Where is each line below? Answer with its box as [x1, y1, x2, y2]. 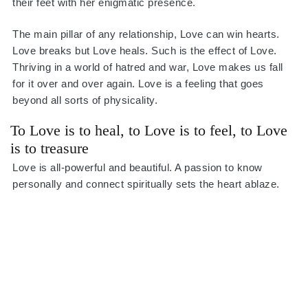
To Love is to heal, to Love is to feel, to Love [10, 122, 287, 140]
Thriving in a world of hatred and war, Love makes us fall [12, 60, 283, 73]
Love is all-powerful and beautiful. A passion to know [12, 162, 263, 174]
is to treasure [10, 140, 89, 157]
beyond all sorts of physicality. [12, 93, 161, 106]
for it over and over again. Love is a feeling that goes [12, 77, 264, 89]
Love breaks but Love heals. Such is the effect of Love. [12, 44, 277, 56]
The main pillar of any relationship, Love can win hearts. [12, 27, 280, 40]
